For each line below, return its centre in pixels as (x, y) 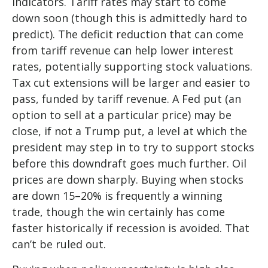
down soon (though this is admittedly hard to (130, 18)
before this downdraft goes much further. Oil (129, 164)
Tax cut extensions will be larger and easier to (131, 83)
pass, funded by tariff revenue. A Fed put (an (127, 99)
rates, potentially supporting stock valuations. (132, 67)
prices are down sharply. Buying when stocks (128, 180)
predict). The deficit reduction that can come (128, 34)
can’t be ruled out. (59, 244)
